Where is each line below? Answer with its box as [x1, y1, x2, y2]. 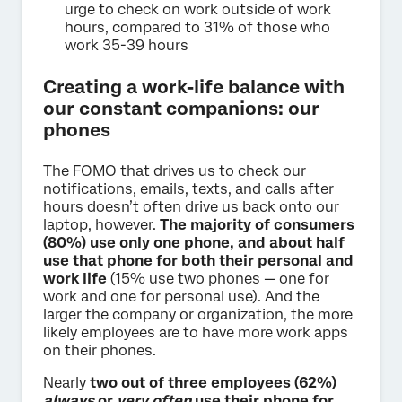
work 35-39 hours [65, 37, 188, 55]
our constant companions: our [43, 98, 319, 120]
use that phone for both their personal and [43, 252, 354, 270]
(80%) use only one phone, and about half [43, 234, 345, 252]
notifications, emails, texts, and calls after [43, 180, 334, 198]
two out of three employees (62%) [90, 374, 336, 392]
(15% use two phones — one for [110, 270, 329, 288]
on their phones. [43, 342, 156, 360]
